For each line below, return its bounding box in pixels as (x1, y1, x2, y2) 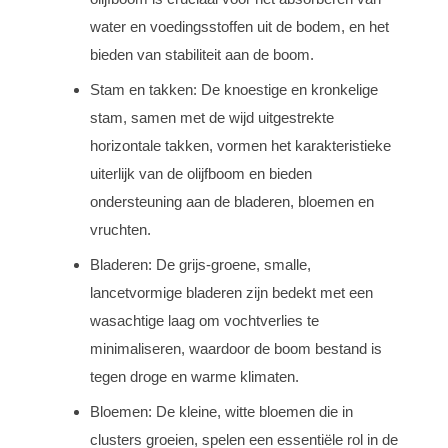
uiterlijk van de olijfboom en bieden (90, 165, 312, 182)
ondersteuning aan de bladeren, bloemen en (90, 193, 374, 210)
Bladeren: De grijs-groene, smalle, (90, 256, 311, 273)
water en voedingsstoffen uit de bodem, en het (90, 18, 389, 35)
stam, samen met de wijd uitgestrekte (90, 109, 334, 126)
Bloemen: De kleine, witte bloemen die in (90, 403, 353, 420)
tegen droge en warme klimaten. (90, 368, 299, 385)
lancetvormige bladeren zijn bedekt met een (90, 284, 373, 301)
